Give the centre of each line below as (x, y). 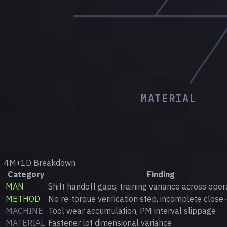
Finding (161, 174)
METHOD (23, 198)
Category (26, 174)
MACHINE (24, 211)
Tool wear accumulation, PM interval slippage (132, 211)
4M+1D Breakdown (40, 162)
